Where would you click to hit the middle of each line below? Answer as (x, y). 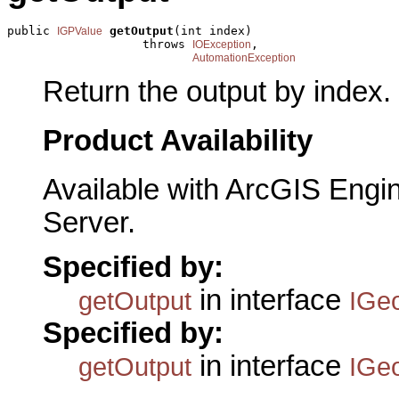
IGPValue (80, 31)
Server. (89, 222)
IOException (222, 44)
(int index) (213, 30)
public (32, 30)
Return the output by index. (217, 92)
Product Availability (178, 140)
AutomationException (244, 57)
